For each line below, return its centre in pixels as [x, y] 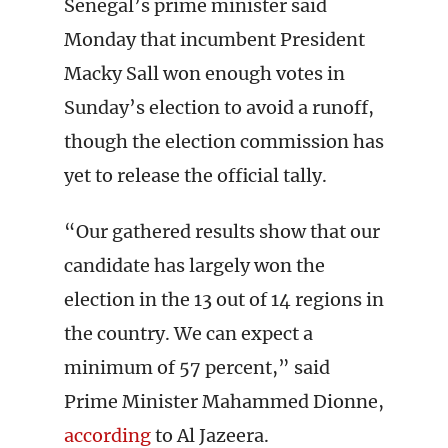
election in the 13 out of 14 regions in [224, 299]
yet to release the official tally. [195, 175]
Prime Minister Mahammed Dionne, [224, 401]
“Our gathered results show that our [222, 231]
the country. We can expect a [188, 333]
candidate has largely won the [194, 265]
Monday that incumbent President [214, 39]
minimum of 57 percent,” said [197, 367]
